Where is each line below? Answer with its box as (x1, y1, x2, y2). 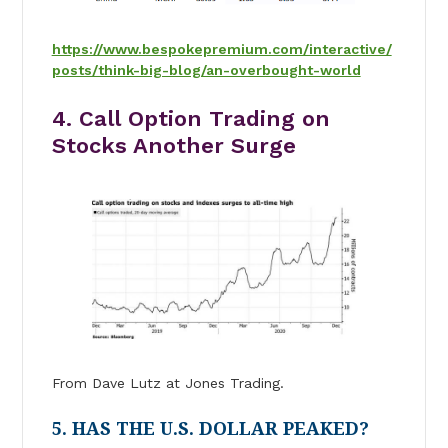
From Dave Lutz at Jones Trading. (51, 374, 284, 391)
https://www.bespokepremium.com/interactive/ (51, 40, 392, 57)
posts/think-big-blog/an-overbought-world (51, 61, 361, 78)
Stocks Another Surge (51, 132, 296, 158)
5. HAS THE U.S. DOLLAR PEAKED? (51, 417, 369, 439)
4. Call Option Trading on (51, 105, 330, 131)
